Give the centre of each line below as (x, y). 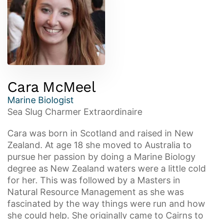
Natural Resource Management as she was (96, 192)
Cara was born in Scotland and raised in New (100, 133)
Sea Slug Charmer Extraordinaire (75, 112)
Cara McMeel (51, 87)
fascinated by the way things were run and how (106, 204)
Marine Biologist (41, 100)
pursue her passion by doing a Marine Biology (101, 157)
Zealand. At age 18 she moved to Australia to (99, 145)
